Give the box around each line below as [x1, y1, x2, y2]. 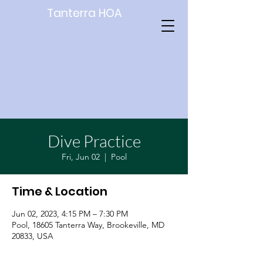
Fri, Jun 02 [61, 151, 100, 162]
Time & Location [12, 183, 107, 200]
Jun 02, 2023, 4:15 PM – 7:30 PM [12, 208, 128, 219]
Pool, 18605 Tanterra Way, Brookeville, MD [12, 220, 164, 230]
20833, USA [12, 231, 53, 241]
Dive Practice [47, 131, 141, 151]
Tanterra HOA [47, 5, 122, 21]
